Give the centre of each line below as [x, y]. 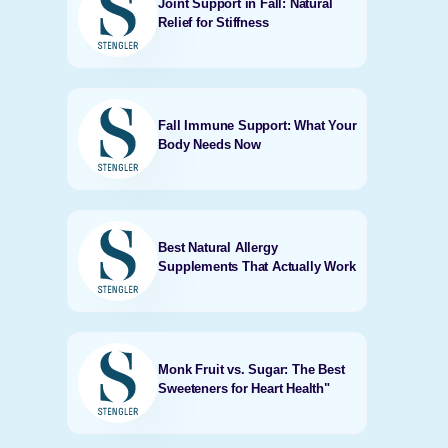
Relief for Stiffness [213, 22]
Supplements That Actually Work [257, 266]
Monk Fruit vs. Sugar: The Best [251, 369]
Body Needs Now [209, 144]
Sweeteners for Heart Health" [244, 388]
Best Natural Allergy [218, 247]
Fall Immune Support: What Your [257, 125]
